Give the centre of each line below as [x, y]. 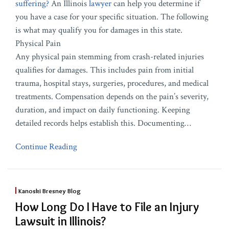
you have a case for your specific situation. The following [112, 17]
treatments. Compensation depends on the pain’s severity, [112, 96]
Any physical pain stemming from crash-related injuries [110, 56]
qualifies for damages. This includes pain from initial [105, 70]
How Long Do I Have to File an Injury [107, 207]
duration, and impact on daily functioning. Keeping [103, 110]
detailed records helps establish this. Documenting [100, 123]
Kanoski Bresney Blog [49, 190]
